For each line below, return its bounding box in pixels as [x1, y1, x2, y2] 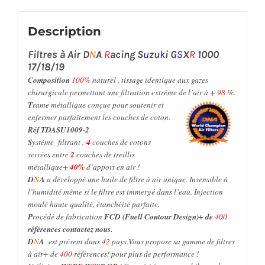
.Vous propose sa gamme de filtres [126, 234, 235, 245]
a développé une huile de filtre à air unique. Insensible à [44, 172, 228, 183]
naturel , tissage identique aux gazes [90, 72, 208, 83]
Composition [27, 72, 72, 83]
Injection [193, 184, 223, 195]
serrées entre [27, 147, 70, 158]
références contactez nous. [27, 221, 112, 232]
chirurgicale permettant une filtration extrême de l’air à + [27, 85, 217, 96]
